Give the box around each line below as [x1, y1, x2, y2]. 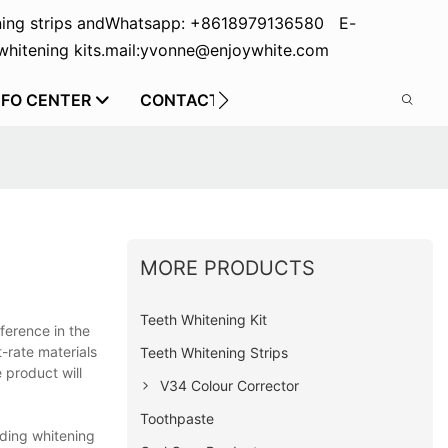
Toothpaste [140, 409, 215, 427]
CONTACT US [140, 90, 246, 110]
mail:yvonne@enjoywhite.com [104, 40, 329, 60]
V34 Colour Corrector [160, 376, 300, 394]
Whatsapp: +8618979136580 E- [104, 13, 356, 33]
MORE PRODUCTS [140, 255, 316, 280]
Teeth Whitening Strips [140, 343, 289, 361]
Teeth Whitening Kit [140, 310, 268, 328]
